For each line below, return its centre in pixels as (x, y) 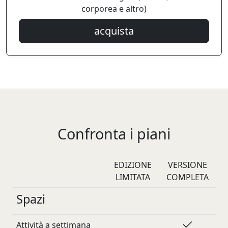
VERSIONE (187, 165)
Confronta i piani (114, 134)
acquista (114, 31)
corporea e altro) (114, 9)
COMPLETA (187, 177)
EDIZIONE (133, 165)
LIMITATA (133, 177)
